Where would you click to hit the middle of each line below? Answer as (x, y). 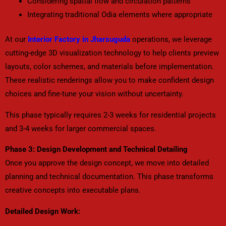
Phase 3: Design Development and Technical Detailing (96, 150)
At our (16, 39)
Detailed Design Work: (43, 211)
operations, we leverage (171, 39)
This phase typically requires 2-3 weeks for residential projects (110, 115)
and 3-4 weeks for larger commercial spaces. (81, 128)
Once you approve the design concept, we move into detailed (107, 163)
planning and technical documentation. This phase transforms (109, 177)
